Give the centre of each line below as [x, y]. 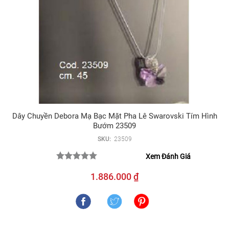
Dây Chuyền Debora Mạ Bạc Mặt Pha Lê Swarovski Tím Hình [114, 116]
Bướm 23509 [114, 125]
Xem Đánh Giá [168, 156]
